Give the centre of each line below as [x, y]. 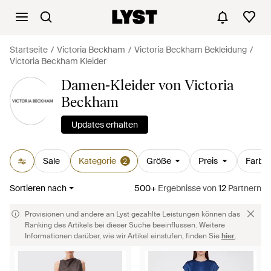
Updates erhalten [104, 125]
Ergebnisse [178, 188]
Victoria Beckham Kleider [58, 61]
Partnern [244, 188]
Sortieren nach [38, 188]
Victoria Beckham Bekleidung [191, 50]
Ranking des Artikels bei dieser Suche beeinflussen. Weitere [125, 225]
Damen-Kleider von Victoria [147, 85]
